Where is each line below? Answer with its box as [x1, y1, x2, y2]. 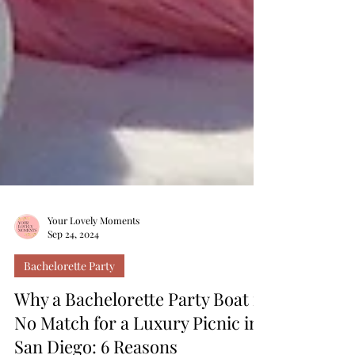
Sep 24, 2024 [48, 262, 99, 275]
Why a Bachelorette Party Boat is [14, 322, 265, 345]
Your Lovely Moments [48, 248, 139, 261]
